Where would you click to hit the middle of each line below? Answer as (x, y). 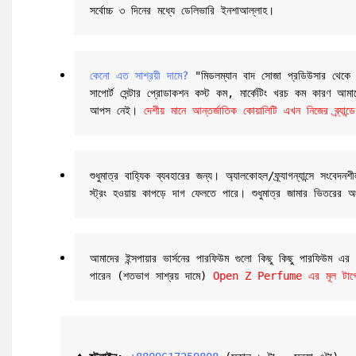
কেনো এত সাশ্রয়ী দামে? (139, 75)
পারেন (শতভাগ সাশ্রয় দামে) (151, 276)
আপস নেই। (117, 110)
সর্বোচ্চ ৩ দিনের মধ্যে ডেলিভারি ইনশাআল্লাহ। (182, 10)
